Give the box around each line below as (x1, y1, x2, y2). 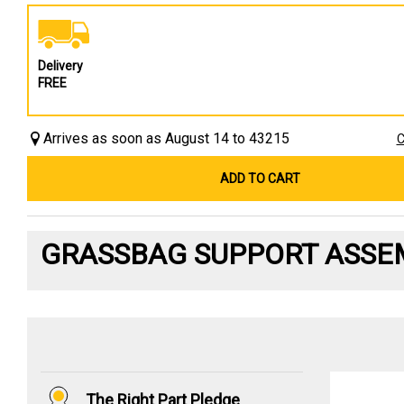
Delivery (38, 58, 83, 73)
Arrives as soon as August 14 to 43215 (43, 129, 289, 147)
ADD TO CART (220, 170, 301, 186)
